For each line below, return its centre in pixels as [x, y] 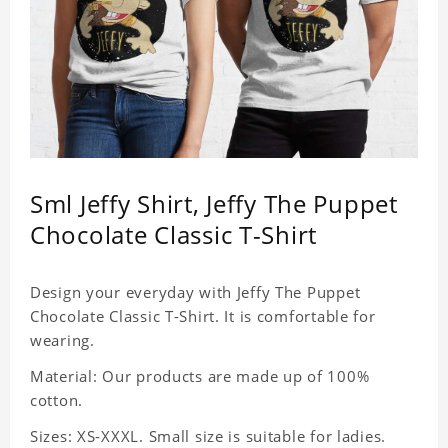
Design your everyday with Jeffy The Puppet [195, 292]
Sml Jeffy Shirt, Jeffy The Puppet [214, 204]
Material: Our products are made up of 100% [200, 376]
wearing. [62, 340]
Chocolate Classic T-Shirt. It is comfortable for [203, 316]
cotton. [57, 400]
